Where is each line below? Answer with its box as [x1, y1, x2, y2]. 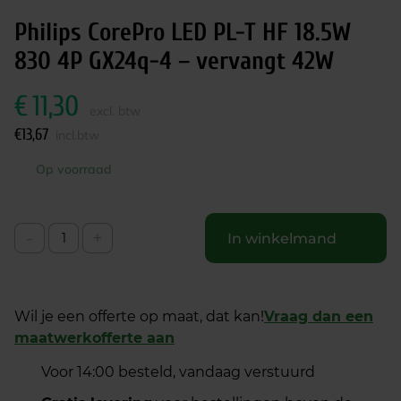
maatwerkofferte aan [14, 329, 175, 346]
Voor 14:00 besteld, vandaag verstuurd [41, 363, 315, 380]
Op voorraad [36, 161, 112, 177]
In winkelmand [227, 229, 337, 247]
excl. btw [90, 103, 141, 119]
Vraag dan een [264, 308, 373, 325]
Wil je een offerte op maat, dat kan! [14, 308, 264, 325]
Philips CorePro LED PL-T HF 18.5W [14, 18, 351, 47]
